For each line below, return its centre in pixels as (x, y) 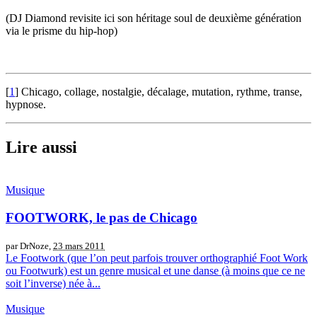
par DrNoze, (29, 246)
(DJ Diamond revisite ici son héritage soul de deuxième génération (154, 18)
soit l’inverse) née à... (53, 283)
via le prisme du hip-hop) (62, 31)
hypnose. (26, 105)
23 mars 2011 (79, 246)
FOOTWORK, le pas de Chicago (102, 217)
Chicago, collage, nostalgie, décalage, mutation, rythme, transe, (162, 92)
